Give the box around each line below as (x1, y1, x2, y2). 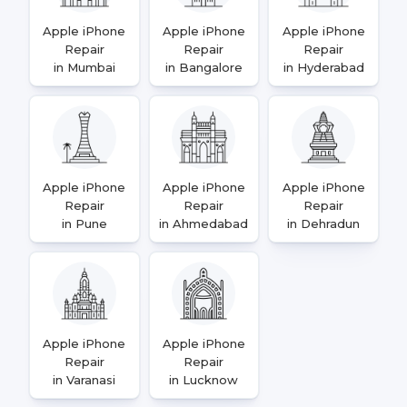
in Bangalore (164, 60, 243, 74)
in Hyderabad (283, 60, 364, 74)
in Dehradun (287, 216, 361, 231)
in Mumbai (53, 60, 115, 74)
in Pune (61, 216, 107, 231)
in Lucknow (169, 372, 239, 387)
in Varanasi (53, 372, 116, 387)
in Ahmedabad (159, 216, 249, 231)
